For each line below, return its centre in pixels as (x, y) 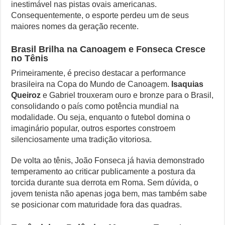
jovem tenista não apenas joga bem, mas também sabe (109, 193)
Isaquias (188, 84)
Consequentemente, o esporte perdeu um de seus (100, 15)
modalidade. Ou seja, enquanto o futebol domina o (101, 117)
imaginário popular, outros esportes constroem (93, 128)
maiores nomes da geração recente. (75, 26)
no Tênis (30, 58)
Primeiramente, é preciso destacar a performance (99, 73)
